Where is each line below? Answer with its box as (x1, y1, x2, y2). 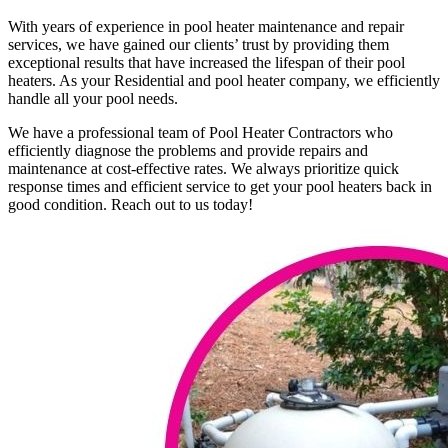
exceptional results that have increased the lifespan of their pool (8, 54, 405, 72)
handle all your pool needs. (8, 90, 178, 108)
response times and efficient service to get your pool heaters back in (8, 178, 432, 196)
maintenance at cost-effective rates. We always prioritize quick (8, 160, 399, 178)
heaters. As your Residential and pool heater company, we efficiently (8, 72, 440, 90)
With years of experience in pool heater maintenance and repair (8, 18, 404, 36)
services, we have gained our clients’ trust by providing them (8, 36, 389, 54)
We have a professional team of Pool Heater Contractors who (8, 124, 393, 142)
